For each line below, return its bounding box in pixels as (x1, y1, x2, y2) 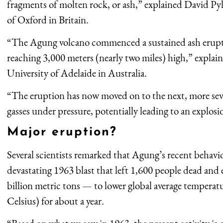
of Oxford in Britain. (7, 12, 89, 26)
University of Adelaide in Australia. (7, 66, 147, 80)
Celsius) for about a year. (7, 194, 104, 208)
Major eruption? (7, 126, 117, 138)
